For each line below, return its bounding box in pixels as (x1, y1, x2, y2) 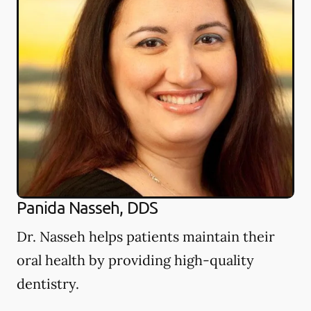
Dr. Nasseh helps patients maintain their (17, 227, 275, 245)
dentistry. (17, 274, 79, 292)
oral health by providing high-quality (17, 251, 254, 269)
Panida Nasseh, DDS (17, 196, 158, 217)
